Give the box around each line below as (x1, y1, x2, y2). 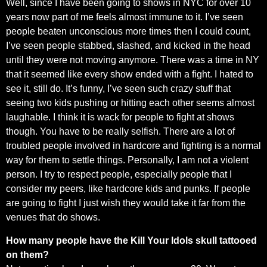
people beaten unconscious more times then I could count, (6, 26, 251, 37)
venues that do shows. (6, 212, 100, 223)
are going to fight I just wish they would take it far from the (6, 198, 246, 209)
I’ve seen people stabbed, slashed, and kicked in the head (6, 41, 250, 51)
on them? (6, 249, 49, 260)
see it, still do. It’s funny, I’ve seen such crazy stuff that (6, 83, 231, 94)
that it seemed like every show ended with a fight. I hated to (6, 69, 253, 80)
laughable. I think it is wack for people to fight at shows (6, 112, 234, 123)
